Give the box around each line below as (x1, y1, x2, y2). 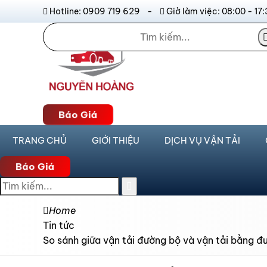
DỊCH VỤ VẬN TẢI (164, 135, 240, 146)
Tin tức (43, 219, 74, 231)
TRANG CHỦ (13, 135, 67, 146)
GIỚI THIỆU (92, 135, 139, 146)
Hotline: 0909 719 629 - (48, 6, 160, 17)
